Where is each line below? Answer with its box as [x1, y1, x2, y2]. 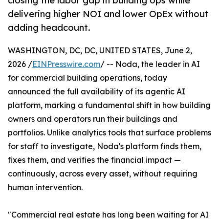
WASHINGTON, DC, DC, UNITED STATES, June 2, [8, 45, 192, 56]
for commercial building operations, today [8, 73, 167, 83]
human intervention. [8, 182, 83, 193]
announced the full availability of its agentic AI [8, 87, 185, 97]
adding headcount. [8, 22, 90, 33]
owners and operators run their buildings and [8, 114, 177, 124]
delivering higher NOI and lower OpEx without [8, 8, 209, 20]
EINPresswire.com [32, 59, 100, 69]
